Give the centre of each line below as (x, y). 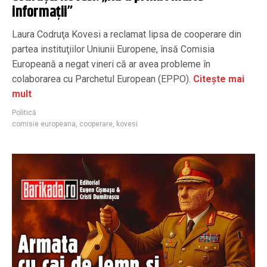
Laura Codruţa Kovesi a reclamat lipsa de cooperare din (127, 34)
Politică (24, 112)
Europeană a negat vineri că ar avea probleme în (111, 64)
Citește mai (218, 79)
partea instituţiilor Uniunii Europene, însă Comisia (113, 49)
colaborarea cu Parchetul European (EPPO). (101, 79)
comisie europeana (44, 124)
